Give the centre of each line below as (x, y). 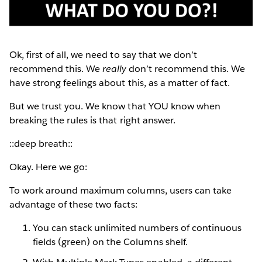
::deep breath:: (41, 143)
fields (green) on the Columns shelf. (110, 242)
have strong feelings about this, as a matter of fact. (120, 82)
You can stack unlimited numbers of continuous (137, 227)
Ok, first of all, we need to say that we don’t (103, 54)
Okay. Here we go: (49, 167)
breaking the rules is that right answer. (92, 120)
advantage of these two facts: (73, 204)
